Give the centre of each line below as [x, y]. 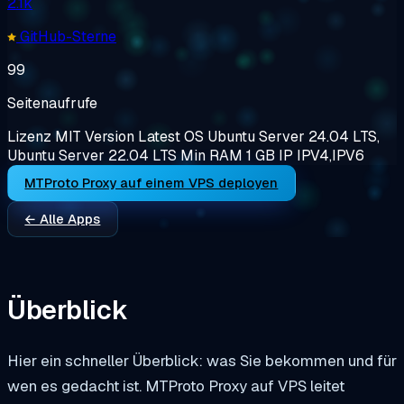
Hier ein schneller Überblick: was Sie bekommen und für [202, 361]
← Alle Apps [63, 218]
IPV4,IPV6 [331, 155]
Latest [159, 136]
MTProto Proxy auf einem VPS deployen [151, 182]
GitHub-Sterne [66, 36]
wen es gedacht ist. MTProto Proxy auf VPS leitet [176, 386]
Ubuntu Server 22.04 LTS [92, 155]
